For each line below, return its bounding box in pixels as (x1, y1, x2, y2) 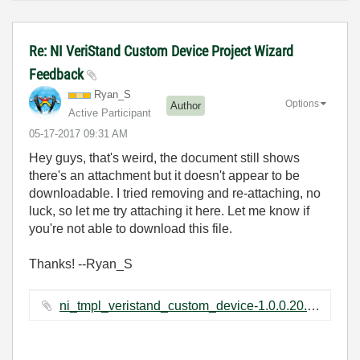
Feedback (29, 66, 87, 83)
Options (285, 97, 319, 109)
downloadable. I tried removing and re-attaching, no (29, 186, 321, 200)
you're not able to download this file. (29, 222, 232, 235)
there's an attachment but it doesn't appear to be (29, 169, 300, 182)
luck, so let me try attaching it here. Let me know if (29, 204, 309, 218)
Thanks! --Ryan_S (29, 257, 133, 271)
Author (170, 99, 201, 112)
